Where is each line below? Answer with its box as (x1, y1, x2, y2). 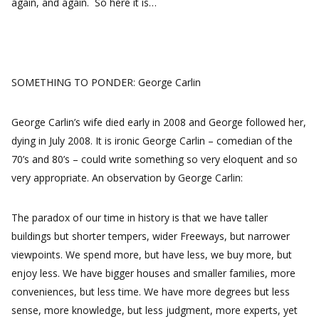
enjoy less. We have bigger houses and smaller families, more (11, 266, 296, 280)
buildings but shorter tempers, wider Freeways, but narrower (11, 229, 290, 243)
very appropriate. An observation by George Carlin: (11, 171, 243, 184)
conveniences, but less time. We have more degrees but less (11, 285, 290, 298)
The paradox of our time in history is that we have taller (11, 211, 268, 224)
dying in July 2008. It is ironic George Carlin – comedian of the (11, 134, 293, 147)
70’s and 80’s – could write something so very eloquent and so (11, 152, 298, 166)
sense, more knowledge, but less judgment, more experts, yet (11, 303, 298, 317)
